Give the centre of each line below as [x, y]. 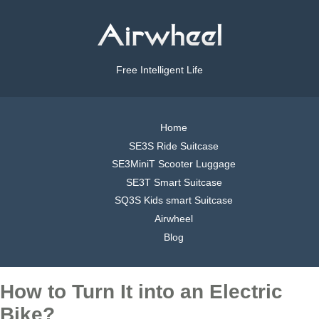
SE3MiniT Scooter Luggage [174, 164]
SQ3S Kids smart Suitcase [174, 200]
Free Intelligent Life [159, 70]
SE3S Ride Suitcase [174, 146]
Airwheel [174, 218]
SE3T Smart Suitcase [174, 182]
